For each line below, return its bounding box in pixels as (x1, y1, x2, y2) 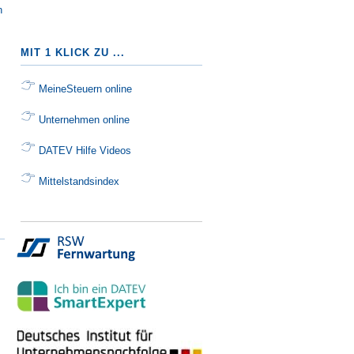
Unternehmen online (36, 114, 130, 126)
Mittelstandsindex (39, 175, 119, 187)
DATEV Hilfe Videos (39, 145, 131, 156)
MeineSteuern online (39, 83, 132, 95)
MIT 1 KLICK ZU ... (21, 47, 125, 58)
